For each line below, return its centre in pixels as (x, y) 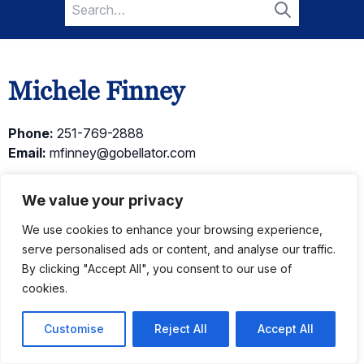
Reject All (181, 329)
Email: (27, 153)
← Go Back (42, 184)
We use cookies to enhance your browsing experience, (172, 230)
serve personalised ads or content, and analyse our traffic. (179, 249)
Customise (74, 329)
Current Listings (78, 257)
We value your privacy (103, 200)
